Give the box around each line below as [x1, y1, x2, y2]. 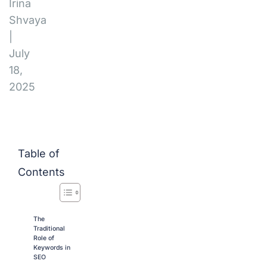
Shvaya [9, 14, 46, 26]
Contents [18, 166, 65, 178]
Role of [33, 234, 54, 242]
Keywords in [33, 244, 70, 252]
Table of [18, 147, 60, 160]
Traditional [33, 225, 65, 232]
